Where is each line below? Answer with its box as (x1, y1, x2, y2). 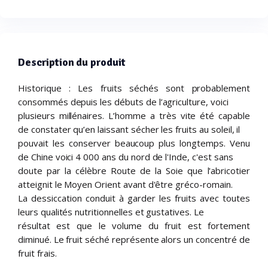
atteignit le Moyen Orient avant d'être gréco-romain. (18, 178, 233, 190)
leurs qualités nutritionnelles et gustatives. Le (18, 205, 204, 218)
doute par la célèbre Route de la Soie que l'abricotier (18, 164, 250, 176)
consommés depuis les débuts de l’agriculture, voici (18, 95, 229, 108)
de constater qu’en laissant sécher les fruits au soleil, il (18, 123, 240, 135)
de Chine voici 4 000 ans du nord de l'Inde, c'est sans (18, 150, 233, 163)
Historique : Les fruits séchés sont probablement (18, 81, 250, 94)
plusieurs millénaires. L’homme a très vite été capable (18, 109, 250, 121)
